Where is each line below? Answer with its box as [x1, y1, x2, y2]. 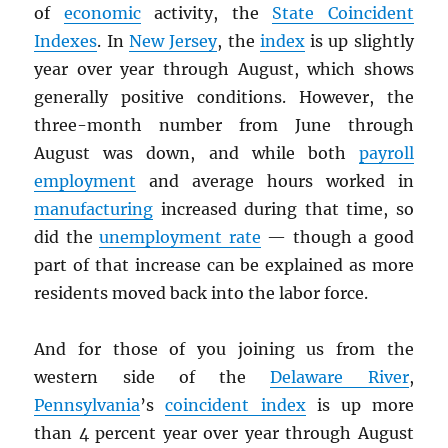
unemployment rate [99, 227, 261, 248]
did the [34, 227, 100, 248]
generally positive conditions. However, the [34, 87, 414, 108]
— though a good [260, 227, 414, 248]
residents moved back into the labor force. [34, 283, 369, 304]
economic [63, 3, 141, 24]
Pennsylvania [34, 395, 141, 416]
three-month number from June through [34, 115, 414, 136]
